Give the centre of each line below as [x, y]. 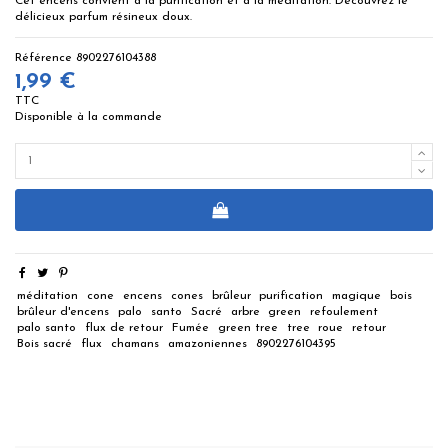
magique [357, 295]
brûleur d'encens [63, 311]
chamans [134, 343]
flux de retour [124, 327]
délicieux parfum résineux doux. [103, 17]
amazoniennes [207, 343]
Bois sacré [45, 343]
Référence [43, 58]
